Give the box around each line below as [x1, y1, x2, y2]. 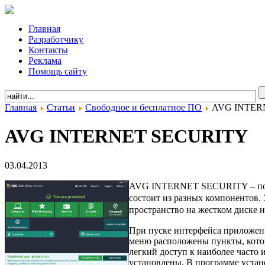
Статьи [47, 102, 75, 112]
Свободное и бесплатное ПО [85, 102, 202, 112]
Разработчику [28, 34, 83, 44]
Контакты [28, 45, 68, 55]
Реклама [28, 56, 62, 66]
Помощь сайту [28, 66, 87, 76]
